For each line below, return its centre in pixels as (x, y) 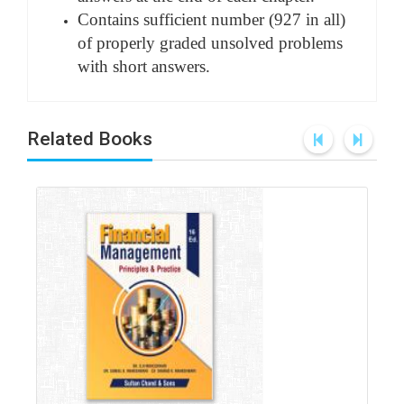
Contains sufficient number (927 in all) (211, 19)
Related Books (90, 139)
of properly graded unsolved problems (210, 43)
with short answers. (144, 66)
